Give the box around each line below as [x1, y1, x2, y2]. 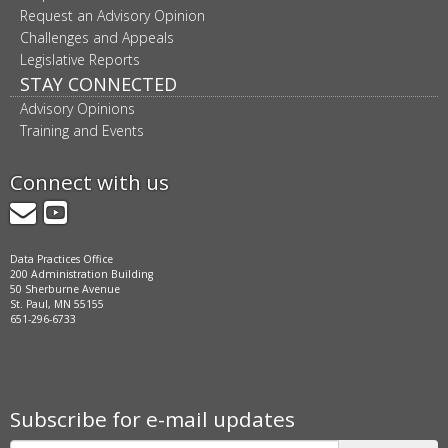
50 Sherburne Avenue [10, 282, 120, 296]
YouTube [66, 193, 173, 229]
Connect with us [10, 168, 169, 196]
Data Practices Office [10, 252, 113, 266]
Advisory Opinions [20, 99, 135, 118]
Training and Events [20, 121, 144, 140]
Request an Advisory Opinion [20, 6, 205, 25]
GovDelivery [35, 193, 178, 229]
